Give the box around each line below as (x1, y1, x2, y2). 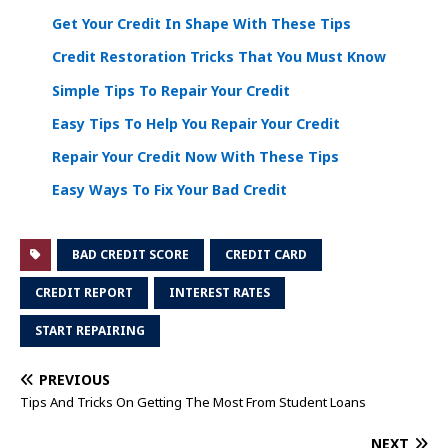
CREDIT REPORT (35, 283, 133, 301)
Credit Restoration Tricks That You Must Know (52, 47, 386, 67)
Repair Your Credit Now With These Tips (52, 147, 339, 167)
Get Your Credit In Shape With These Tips (52, 14, 351, 34)
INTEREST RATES (169, 283, 270, 301)
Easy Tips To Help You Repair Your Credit (52, 114, 340, 134)
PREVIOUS (39, 369, 110, 389)
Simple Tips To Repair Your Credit (52, 80, 290, 100)
